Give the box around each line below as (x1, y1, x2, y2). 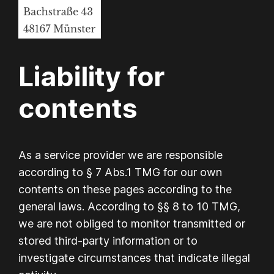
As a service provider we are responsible (18, 148, 223, 161)
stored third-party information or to (18, 234, 198, 247)
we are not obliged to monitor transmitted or (18, 217, 246, 230)
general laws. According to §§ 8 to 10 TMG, (18, 199, 241, 213)
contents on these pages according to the (18, 182, 232, 196)
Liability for (18, 60, 165, 94)
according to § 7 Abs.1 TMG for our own (18, 165, 223, 179)
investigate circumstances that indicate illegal (18, 251, 251, 264)
